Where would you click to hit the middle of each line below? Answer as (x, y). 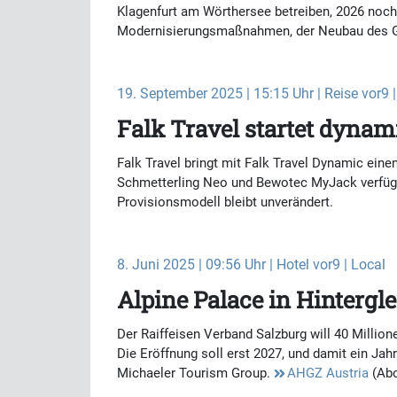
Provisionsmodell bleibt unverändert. (225, 202)
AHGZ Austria (328, 373)
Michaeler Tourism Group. (195, 373)
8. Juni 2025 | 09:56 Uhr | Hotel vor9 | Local (251, 265)
